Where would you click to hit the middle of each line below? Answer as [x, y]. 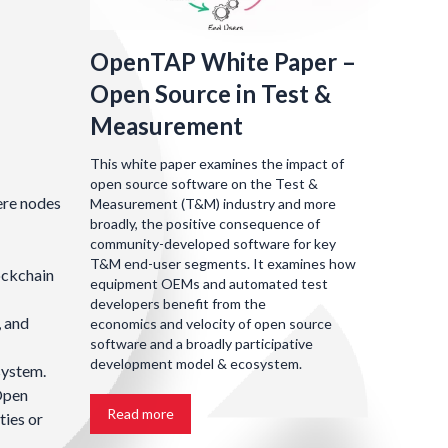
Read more [140, 413]
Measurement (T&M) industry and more [213, 203]
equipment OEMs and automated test [209, 283]
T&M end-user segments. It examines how [223, 263]
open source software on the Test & [204, 183]
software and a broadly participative [201, 343]
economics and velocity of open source [211, 323]
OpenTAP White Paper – [223, 61]
